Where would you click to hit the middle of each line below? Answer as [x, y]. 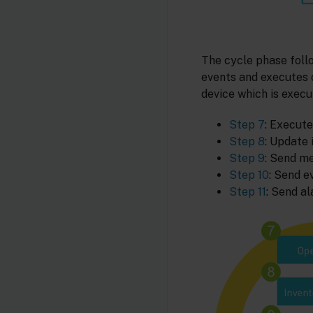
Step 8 [247, 142]
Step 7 [247, 125]
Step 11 [248, 192]
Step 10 [249, 175]
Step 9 [247, 159]
